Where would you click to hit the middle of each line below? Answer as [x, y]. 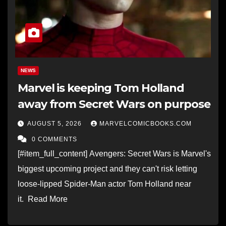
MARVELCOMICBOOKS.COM [146, 123]
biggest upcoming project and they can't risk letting [107, 168]
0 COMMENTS [54, 139]
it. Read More [45, 199]
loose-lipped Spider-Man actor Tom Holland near [104, 184]
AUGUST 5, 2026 [55, 123]
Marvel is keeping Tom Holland [101, 88]
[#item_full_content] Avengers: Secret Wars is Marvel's [114, 153]
